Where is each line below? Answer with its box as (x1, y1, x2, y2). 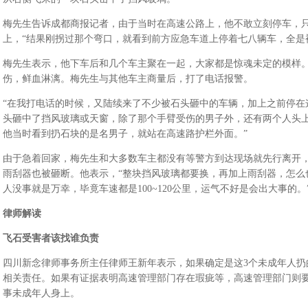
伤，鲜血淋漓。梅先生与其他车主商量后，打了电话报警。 (2, 74, 253, 84)
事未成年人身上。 (2, 288, 80, 298)
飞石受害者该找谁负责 (2, 233, 99, 243)
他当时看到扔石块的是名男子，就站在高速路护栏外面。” (2, 129, 247, 139)
